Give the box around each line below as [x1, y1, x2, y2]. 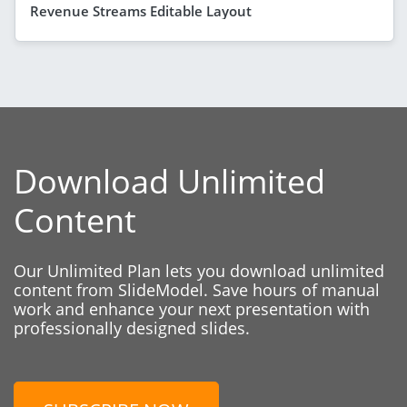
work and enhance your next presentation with [14, 297, 370, 320]
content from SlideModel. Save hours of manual [14, 278, 380, 301]
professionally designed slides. [14, 316, 250, 339]
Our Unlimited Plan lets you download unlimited [14, 259, 384, 282]
